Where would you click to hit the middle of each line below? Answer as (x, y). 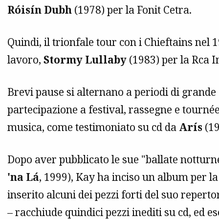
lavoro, (25, 59)
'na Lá (23, 177)
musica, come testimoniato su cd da (93, 127)
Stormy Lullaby (85, 59)
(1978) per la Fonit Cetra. (132, 10)
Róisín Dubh (40, 10)
